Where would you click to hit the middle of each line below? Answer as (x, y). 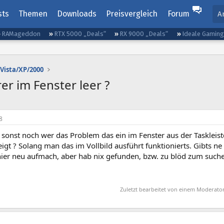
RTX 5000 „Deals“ (80, 34)
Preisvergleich (132, 14)
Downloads (77, 14)
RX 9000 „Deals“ (144, 34)
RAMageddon (21, 34)
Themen (33, 14)
